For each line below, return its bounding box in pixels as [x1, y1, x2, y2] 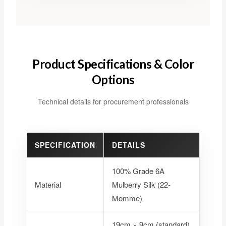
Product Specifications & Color [32, 56, 194, 72]
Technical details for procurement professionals [37, 96, 189, 107]
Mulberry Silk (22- [111, 179, 171, 190]
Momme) [111, 193, 142, 204]
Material [34, 179, 61, 190]
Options [91, 72, 135, 87]
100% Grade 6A [111, 165, 164, 177]
